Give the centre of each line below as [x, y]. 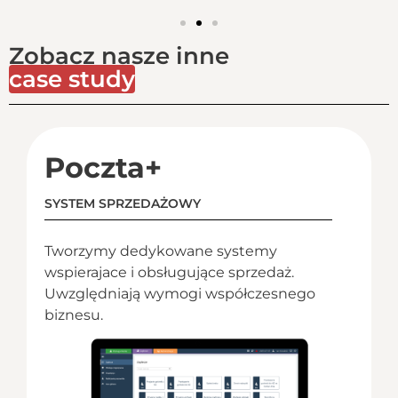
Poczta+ [103, 167]
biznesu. [74, 314]
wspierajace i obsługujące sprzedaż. [169, 272]
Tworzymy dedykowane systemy [161, 251]
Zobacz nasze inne [119, 56]
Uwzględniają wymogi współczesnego [180, 293]
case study [72, 79]
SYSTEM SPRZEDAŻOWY [123, 203]
